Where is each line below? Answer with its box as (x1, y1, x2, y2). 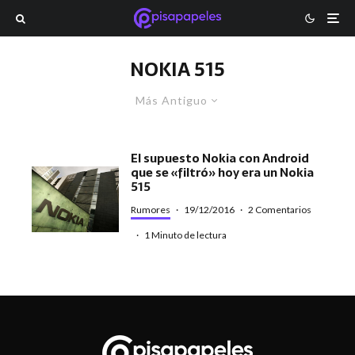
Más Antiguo (136, 94, 208, 107)
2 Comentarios (248, 204, 312, 216)
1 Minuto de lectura (144, 229, 227, 241)
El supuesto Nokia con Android (131, 148, 310, 168)
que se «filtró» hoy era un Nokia (131, 162, 315, 182)
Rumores (131, 204, 171, 216)
